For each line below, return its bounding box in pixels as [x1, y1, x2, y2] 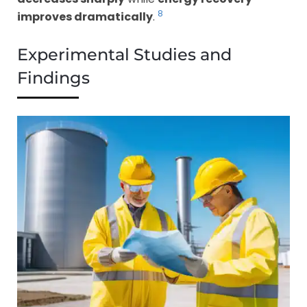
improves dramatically [17, 8, 153, 25]
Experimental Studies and [17, 44, 232, 64]
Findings [17, 67, 90, 88]
